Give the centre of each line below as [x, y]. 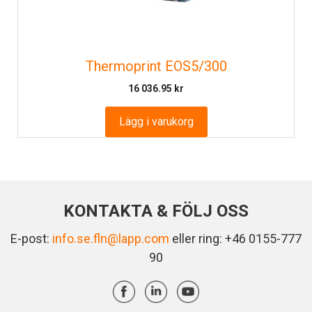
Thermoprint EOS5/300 [156, 67]
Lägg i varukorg [156, 122]
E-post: [31, 239]
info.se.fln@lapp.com [111, 239]
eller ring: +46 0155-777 [235, 239]
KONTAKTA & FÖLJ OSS [156, 211]
